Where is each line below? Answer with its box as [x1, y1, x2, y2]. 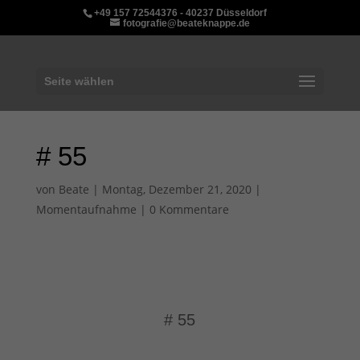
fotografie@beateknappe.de [122, 18, 250, 29]
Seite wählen [43, 75, 114, 88]
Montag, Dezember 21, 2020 [101, 182, 252, 197]
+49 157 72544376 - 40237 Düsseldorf [93, 7, 267, 18]
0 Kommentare [149, 202, 229, 217]
